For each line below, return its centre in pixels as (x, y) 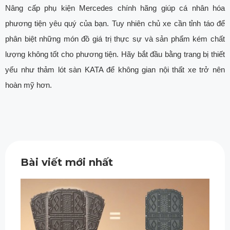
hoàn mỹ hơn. (28, 85)
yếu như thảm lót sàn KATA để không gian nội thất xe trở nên (115, 70)
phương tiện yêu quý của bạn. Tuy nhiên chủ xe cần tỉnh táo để (115, 24)
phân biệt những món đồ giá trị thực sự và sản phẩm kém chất (115, 39)
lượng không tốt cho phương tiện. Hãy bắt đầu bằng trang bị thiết (115, 54)
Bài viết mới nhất (67, 162)
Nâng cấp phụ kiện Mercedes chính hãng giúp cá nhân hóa (115, 8)
